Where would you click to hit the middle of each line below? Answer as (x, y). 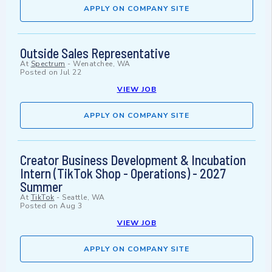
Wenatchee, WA (102, 64)
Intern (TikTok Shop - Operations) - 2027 (123, 173)
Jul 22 (71, 73)
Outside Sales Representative (95, 53)
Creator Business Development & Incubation (133, 160)
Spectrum (48, 64)
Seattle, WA (83, 198)
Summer (41, 187)
